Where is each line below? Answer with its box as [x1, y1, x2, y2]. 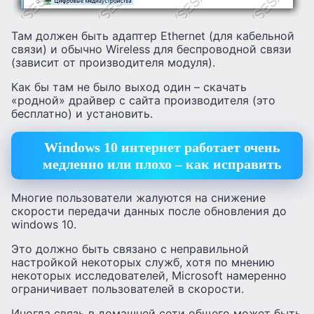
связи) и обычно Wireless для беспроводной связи [11, 41, 292, 56]
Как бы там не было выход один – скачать [11, 79, 247, 94]
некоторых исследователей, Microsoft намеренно [11, 268, 287, 282]
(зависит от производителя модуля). [11, 55, 215, 69]
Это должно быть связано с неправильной [11, 241, 249, 256]
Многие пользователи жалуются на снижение [11, 190, 266, 205]
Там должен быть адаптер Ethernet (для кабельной [11, 28, 294, 43]
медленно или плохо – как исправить [43, 156, 282, 172]
